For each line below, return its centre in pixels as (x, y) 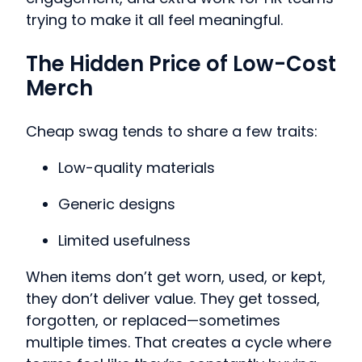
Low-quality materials (137, 168)
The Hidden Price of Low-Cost (181, 63)
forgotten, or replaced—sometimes (153, 321)
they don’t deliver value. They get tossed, (173, 299)
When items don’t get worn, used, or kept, (176, 277)
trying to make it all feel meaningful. (154, 20)
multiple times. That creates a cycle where (179, 343)
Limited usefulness (124, 241)
